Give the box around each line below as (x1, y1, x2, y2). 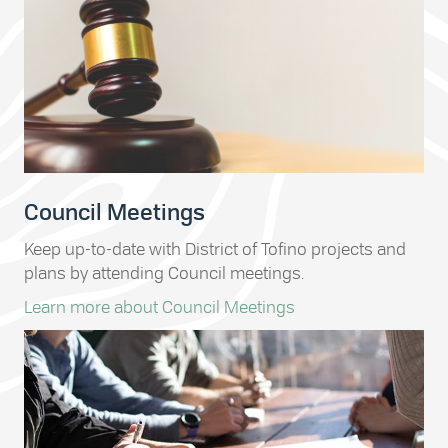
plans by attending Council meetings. (24, 265, 304, 283)
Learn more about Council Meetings (24, 299, 295, 317)
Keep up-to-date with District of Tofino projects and (24, 241, 406, 259)
